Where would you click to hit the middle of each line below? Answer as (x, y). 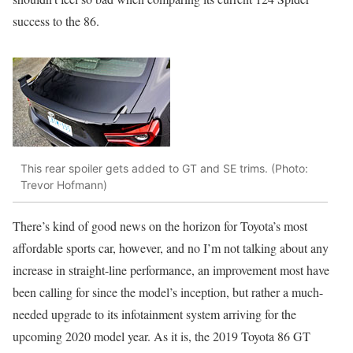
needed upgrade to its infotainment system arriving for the (154, 314)
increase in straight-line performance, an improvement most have (171, 269)
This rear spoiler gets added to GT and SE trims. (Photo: (164, 169)
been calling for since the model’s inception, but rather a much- (168, 292)
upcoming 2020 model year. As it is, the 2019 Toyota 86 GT (162, 336)
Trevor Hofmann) (64, 185)
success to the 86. (56, 21)
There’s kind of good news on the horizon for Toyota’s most (160, 225)
